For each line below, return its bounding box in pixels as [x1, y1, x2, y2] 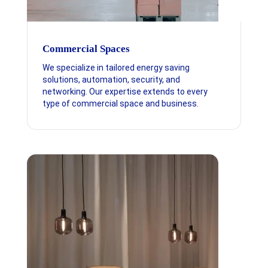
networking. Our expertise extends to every [42, 87, 208, 97]
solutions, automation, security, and [42, 75, 180, 85]
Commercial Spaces [42, 43, 130, 55]
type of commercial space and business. [42, 99, 199, 109]
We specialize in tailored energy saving [42, 63, 190, 73]
